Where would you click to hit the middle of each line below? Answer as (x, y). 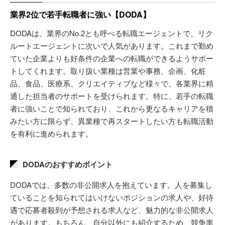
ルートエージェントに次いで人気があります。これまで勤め (112, 45)
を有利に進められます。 (51, 133)
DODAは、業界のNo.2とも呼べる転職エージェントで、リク (111, 33)
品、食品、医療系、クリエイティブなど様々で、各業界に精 (112, 83)
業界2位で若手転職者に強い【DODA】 (80, 14)
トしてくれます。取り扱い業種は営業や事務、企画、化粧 (108, 70)
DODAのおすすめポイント (68, 164)
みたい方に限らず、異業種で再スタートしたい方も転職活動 (112, 121)
